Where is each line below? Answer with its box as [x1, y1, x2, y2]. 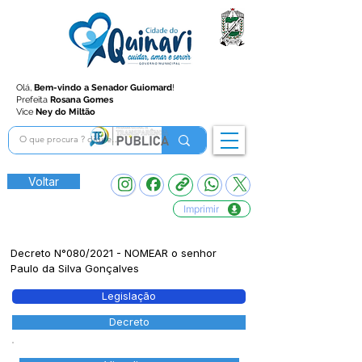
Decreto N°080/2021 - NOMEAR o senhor [11, 246, 217, 259]
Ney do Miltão [36, 107, 95, 117]
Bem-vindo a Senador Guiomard [34, 82, 172, 93]
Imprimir [183, 203, 219, 215]
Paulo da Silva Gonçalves [11, 262, 139, 275]
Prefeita [16, 95, 50, 105]
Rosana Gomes [50, 95, 113, 105]
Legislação [102, 290, 156, 302]
